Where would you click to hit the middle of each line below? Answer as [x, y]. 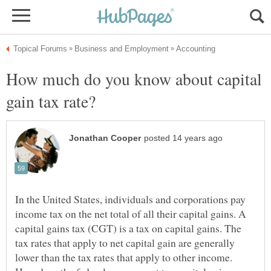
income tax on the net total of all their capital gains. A [131, 214]
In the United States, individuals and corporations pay [130, 199]
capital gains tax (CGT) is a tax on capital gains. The [128, 228]
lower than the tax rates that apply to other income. [124, 257]
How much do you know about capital [134, 79]
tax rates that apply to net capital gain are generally [125, 243]
